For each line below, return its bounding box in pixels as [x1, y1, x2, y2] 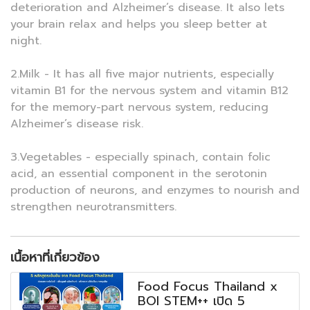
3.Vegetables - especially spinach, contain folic [10, 149, 271, 166]
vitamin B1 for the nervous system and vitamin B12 [10, 82, 289, 100]
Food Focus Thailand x [138, 277, 278, 297]
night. [10, 33, 42, 50]
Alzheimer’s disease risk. [10, 116, 143, 133]
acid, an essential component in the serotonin [10, 165, 267, 183]
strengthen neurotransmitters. [10, 199, 176, 216]
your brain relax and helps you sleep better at [10, 16, 267, 33]
